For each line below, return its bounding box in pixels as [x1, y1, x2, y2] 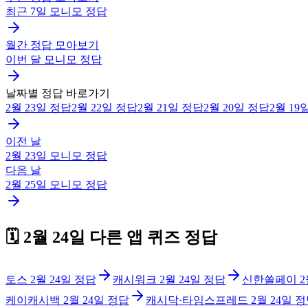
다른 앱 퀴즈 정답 [85, 228, 217, 247]
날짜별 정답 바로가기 [5, 87, 110, 99]
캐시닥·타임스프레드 [146, 294, 248, 307]
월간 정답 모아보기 [5, 38, 99, 51]
